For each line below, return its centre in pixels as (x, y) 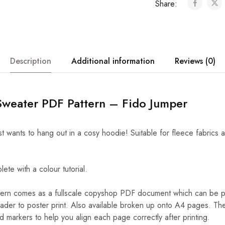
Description (30, 61)
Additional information (113, 61)
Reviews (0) (195, 61)
